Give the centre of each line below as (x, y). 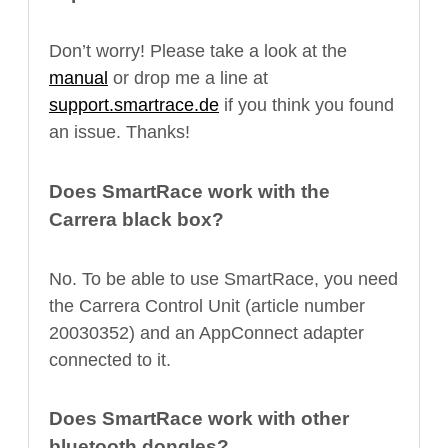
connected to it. (110, 359)
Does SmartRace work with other (199, 419)
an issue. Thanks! (119, 132)
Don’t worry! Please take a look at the (198, 51)
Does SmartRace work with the (189, 191)
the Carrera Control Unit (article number (207, 305)
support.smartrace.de (134, 105)
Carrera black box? (136, 219)
